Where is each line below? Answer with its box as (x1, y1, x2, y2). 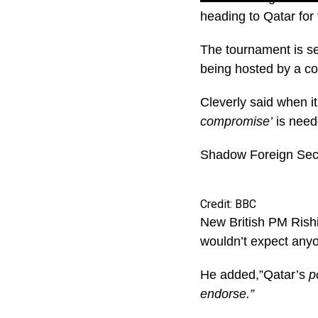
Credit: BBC (200, 197, 256, 211)
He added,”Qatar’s (200, 267, 305, 282)
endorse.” (200, 286, 254, 301)
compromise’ (200, 114, 273, 128)
